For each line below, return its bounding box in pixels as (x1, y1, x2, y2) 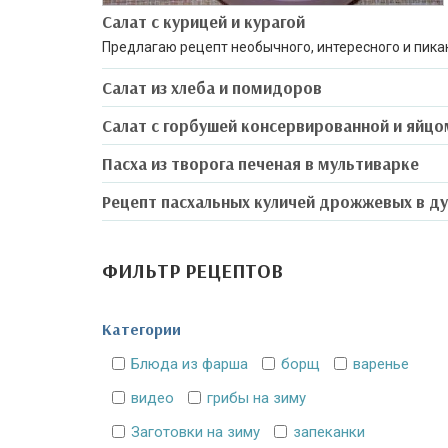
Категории (102, 319, 181, 339)
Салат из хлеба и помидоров (102, 77, 322, 98)
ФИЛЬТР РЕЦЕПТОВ (102, 258, 283, 283)
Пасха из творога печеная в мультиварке (102, 153, 419, 174)
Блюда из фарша (131, 355, 248, 373)
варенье (353, 355, 409, 373)
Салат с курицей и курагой (102, 11, 305, 32)
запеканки (293, 423, 365, 441)
